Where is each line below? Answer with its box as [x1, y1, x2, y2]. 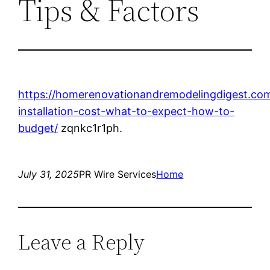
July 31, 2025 [18, 168, 80, 180]
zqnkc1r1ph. [58, 121, 123, 134]
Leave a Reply [18, 227, 145, 257]
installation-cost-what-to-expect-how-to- [18, 104, 235, 118]
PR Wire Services [79, 168, 157, 180]
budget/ [18, 121, 58, 134]
